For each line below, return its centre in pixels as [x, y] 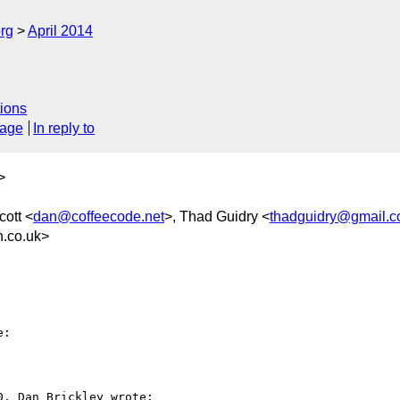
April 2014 [60, 31]
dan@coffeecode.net [99, 216]
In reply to [64, 129]
